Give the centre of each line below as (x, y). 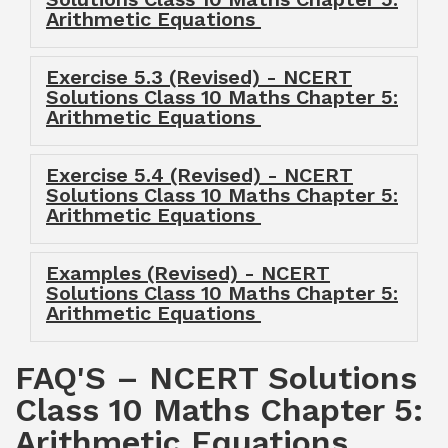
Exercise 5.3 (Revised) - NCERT (199, 77)
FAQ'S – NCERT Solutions (216, 378)
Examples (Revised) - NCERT (188, 273)
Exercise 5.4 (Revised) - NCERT (199, 175)
